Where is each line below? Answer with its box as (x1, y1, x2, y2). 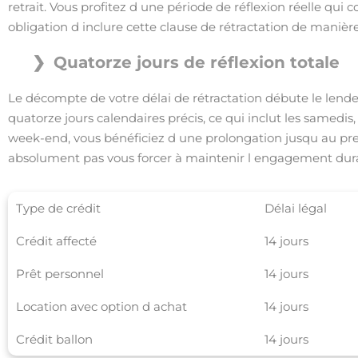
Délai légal (265, 201, 328, 216)
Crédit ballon (16, 332, 93, 347)
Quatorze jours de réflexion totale (54, 53, 340, 72)
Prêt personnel (16, 266, 105, 281)
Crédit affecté (16, 233, 97, 249)
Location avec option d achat (16, 299, 188, 314)
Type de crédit (16, 201, 101, 216)
